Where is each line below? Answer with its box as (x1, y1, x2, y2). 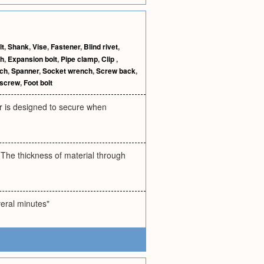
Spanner (11, 65, 39, 76)
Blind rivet (84, 41, 118, 52)
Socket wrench (42, 65, 93, 76)
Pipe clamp (61, 54, 98, 64)
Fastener (51, 41, 80, 52)
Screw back (96, 65, 136, 76)
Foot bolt (24, 77, 52, 88)
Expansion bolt (8, 54, 57, 64)
